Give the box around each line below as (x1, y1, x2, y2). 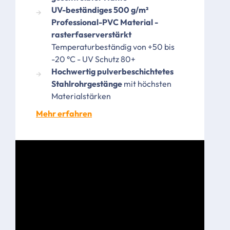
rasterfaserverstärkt (51, 29, 131, 40)
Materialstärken (51, 91, 111, 102)
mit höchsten (122, 79, 171, 89)
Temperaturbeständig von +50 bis (51, 42, 175, 52)
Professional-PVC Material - (51, 17, 158, 28)
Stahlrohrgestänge (51, 79, 122, 89)
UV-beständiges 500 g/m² (51, 5, 148, 15)
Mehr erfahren (36, 108, 92, 119)
